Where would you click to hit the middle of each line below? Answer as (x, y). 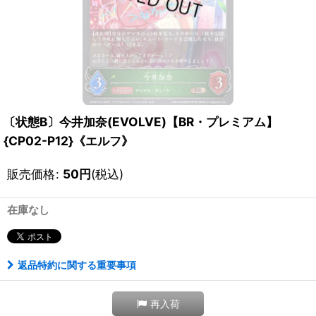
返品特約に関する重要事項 (77, 265)
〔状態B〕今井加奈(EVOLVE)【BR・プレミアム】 (141, 122)
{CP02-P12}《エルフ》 (68, 141)
